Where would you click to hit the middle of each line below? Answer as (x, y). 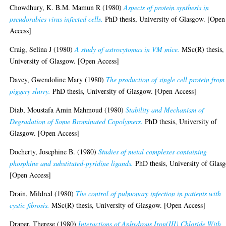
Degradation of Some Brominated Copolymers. (76, 121)
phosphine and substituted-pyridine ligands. (72, 163)
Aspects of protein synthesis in (166, 7)
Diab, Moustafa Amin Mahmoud (56, 109)
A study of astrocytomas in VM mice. (127, 49)
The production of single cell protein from (165, 79)
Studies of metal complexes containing (153, 151)
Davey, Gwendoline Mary (46, 79)
